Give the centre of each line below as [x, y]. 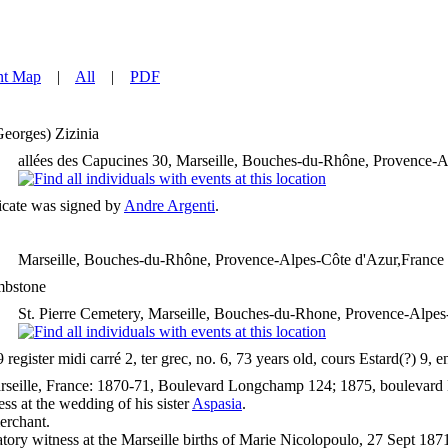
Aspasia [217, 404]
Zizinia [77, 134]
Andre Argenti [169, 206]
